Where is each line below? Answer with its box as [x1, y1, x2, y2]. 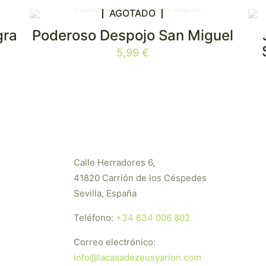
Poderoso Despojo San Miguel [31, 27, 233, 44]
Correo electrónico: [73, 236, 156, 248]
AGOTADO [109, 7, 156, 19]
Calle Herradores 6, [73, 157, 155, 168]
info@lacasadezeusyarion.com [73, 252, 201, 263]
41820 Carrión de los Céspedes [73, 172, 207, 183]
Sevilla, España [73, 188, 137, 199]
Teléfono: [73, 212, 116, 223]
